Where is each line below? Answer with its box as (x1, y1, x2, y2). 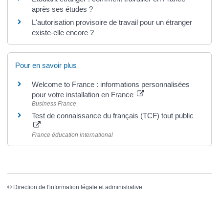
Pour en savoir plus (15, 61, 77, 69)
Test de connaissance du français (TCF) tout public (32, 111, 194, 120)
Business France (32, 100, 76, 107)
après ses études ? (32, 4, 93, 13)
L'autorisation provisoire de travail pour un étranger (32, 18, 192, 26)
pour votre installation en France (32, 90, 135, 99)
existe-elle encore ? (32, 28, 94, 37)
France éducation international (32, 131, 113, 138)
